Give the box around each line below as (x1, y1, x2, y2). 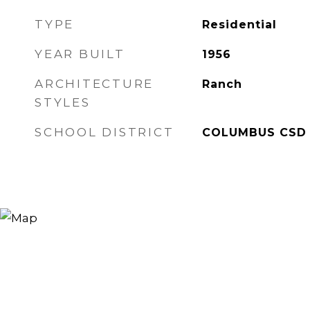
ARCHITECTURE (35, 77, 154, 91)
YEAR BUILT (35, 47, 125, 61)
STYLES (35, 95, 91, 109)
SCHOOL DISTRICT (35, 125, 174, 139)
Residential (201, 18, 277, 31)
